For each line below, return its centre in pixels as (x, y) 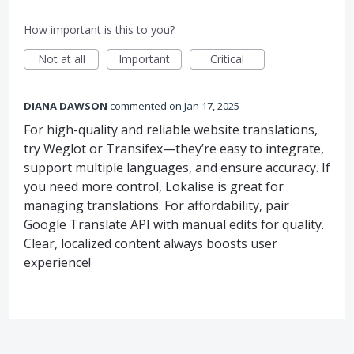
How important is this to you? (99, 30)
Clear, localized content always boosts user (151, 243)
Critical (227, 59)
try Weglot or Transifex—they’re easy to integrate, (174, 149)
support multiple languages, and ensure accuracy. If (177, 168)
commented (139, 106)
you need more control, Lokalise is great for (154, 186)
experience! (57, 262)
